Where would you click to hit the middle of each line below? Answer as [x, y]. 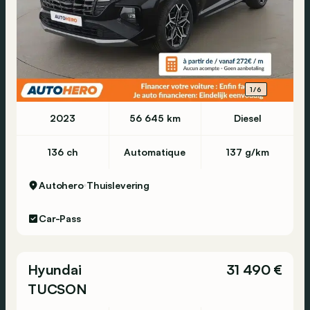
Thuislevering [118, 185]
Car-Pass [60, 218]
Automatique [155, 152]
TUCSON [57, 289]
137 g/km [248, 152]
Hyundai [55, 270]
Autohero [61, 185]
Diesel [247, 118]
